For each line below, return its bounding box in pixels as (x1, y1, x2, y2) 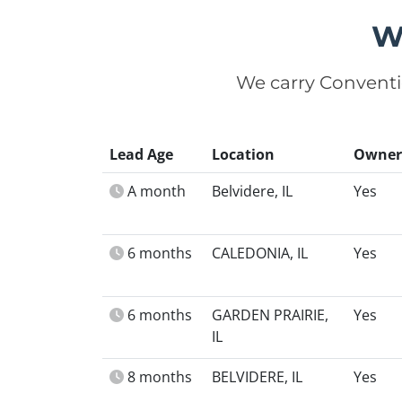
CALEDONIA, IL (212, 243, 308, 263)
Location (212, 144, 275, 164)
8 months (127, 367, 192, 387)
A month (127, 181, 186, 201)
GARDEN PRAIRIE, (212, 305, 328, 325)
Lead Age (109, 144, 173, 164)
